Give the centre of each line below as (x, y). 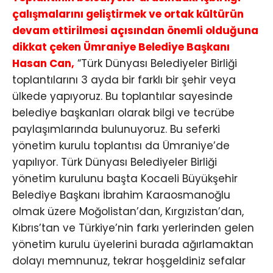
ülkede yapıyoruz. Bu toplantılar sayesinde (122, 97)
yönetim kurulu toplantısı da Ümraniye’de (121, 146)
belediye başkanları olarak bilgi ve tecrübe (123, 113)
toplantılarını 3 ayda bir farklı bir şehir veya (124, 80)
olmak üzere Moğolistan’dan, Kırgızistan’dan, (128, 212)
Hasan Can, (43, 64)
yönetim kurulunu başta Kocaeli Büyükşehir (125, 179)
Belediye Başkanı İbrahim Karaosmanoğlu (121, 195)
